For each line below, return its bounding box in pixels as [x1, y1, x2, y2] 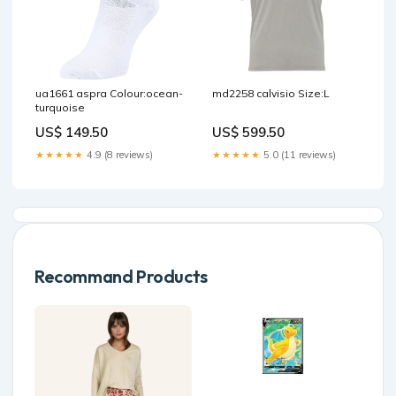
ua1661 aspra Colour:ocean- [35, 87, 183, 101]
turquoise [35, 101, 85, 115]
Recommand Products [34, 265, 208, 288]
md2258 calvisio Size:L [212, 87, 330, 101]
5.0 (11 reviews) [261, 148, 336, 162]
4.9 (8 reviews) [84, 148, 153, 162]
